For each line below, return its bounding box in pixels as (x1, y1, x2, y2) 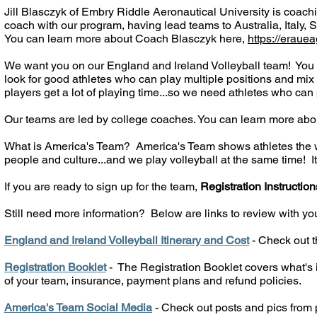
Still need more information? (4, 207, 151, 220)
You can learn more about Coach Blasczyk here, (4, 32, 248, 45)
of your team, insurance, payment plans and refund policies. (4, 274, 301, 287)
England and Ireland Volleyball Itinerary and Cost (4, 234, 249, 247)
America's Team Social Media (4, 301, 152, 314)
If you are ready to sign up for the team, (4, 180, 200, 193)
